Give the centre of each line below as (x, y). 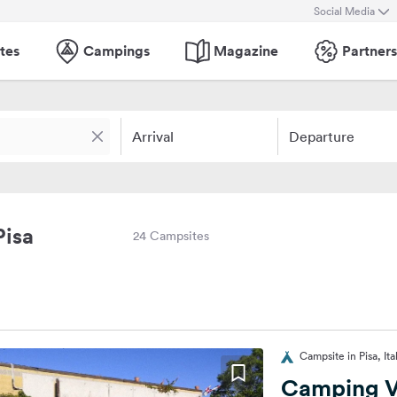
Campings (117, 51)
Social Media (344, 11)
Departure (321, 136)
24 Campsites (171, 236)
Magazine (246, 51)
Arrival (153, 136)
